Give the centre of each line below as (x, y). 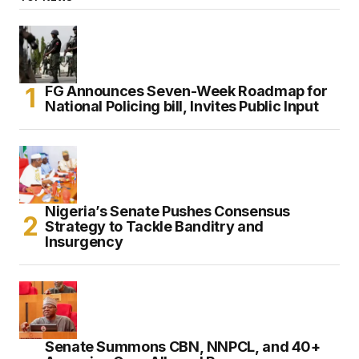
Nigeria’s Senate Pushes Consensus (168, 211)
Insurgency (84, 241)
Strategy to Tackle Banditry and (154, 226)
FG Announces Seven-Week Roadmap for (186, 91)
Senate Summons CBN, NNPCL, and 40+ (183, 346)
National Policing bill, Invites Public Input (182, 106)
